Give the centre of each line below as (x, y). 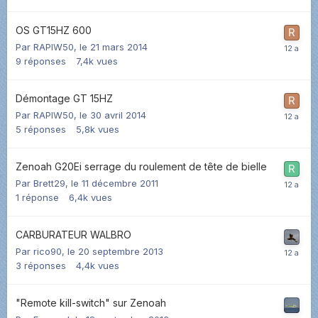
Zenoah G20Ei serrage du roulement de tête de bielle (141, 166)
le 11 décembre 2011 (115, 183)
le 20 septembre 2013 (115, 251)
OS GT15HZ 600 (54, 30)
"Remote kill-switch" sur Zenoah (91, 302)
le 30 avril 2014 (113, 115)
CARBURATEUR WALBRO (73, 234)
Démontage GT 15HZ (64, 98)
